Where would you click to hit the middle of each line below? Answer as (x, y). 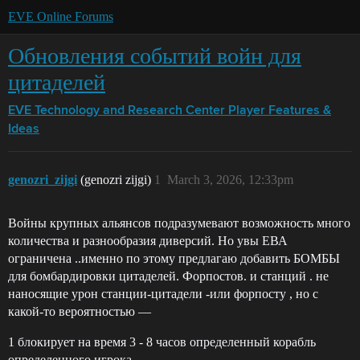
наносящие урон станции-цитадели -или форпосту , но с (163, 294)
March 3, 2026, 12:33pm (230, 180)
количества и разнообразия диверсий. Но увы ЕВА (148, 241)
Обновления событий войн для (155, 56)
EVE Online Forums (61, 16)
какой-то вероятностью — (80, 311)
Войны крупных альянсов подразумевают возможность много (179, 223)
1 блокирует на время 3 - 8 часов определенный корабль (162, 342)
